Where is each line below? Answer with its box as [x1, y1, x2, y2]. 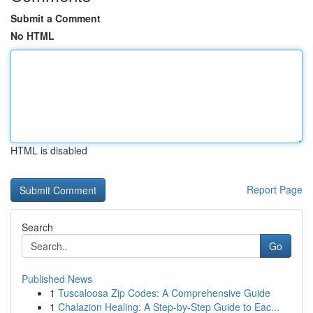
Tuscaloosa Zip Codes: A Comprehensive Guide [58, 286, 270, 300]
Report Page [247, 182, 303, 196]
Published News [22, 272, 92, 286]
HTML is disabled [10, 143, 87, 157]
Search [22, 220, 53, 234]
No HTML [10, 29, 54, 43]
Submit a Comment [10, 11, 101, 25]
